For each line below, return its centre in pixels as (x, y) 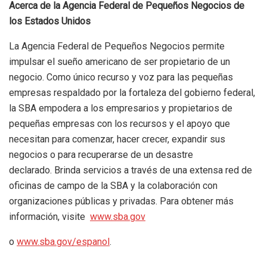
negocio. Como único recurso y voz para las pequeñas (121, 77)
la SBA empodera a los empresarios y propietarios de (121, 108)
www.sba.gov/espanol (63, 241)
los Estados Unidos (50, 21)
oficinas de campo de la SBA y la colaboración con (113, 185)
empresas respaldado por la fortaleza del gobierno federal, (132, 92)
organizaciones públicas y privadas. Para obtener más (121, 201)
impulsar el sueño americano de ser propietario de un (119, 61)
